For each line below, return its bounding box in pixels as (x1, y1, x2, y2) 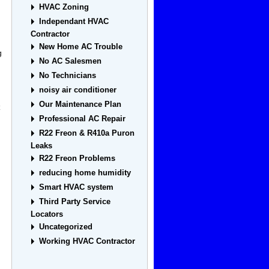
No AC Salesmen (39, 56, 102, 66)
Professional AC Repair (39, 114, 126, 124)
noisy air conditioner (39, 85, 117, 95)
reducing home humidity (39, 168, 131, 178)
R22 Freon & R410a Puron (39, 128, 135, 138)
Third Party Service (39, 197, 111, 207)
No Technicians (39, 71, 97, 80)
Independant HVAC (39, 17, 109, 26)
